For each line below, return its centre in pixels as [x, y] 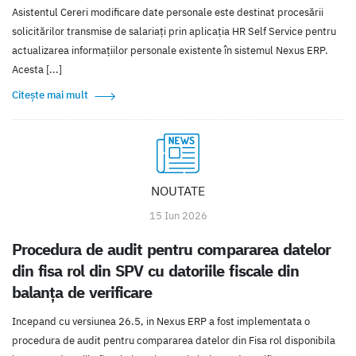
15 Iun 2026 [178, 215]
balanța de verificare [82, 292]
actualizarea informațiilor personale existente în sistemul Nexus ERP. [170, 50]
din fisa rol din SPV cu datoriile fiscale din [155, 270]
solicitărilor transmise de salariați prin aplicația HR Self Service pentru [174, 31]
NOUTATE [178, 190]
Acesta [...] [37, 69]
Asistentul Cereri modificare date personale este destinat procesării [168, 12]
